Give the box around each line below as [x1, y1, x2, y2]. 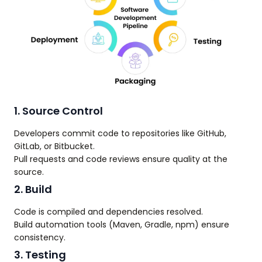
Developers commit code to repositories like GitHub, [14, 127, 226, 140]
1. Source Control [14, 104, 103, 119]
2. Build [14, 182, 52, 197]
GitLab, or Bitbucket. [14, 140, 95, 153]
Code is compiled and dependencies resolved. [14, 206, 203, 218]
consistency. [14, 232, 65, 244]
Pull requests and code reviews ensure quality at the [14, 153, 227, 166]
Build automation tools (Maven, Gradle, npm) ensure [14, 219, 229, 231]
